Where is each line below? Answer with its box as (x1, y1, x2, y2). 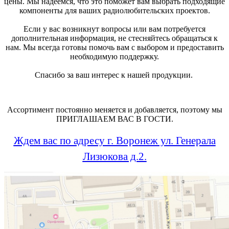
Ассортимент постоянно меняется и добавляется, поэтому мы (7, 105, 222, 114)
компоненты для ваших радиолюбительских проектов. (19, 6, 210, 15)
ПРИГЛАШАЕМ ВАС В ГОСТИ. (56, 114, 173, 123)
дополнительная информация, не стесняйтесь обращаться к (11, 33, 218, 42)
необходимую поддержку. (70, 52, 159, 61)
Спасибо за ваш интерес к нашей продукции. (34, 70, 195, 79)
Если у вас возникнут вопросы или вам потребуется (24, 24, 205, 33)
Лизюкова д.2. (82, 150, 147, 163)
